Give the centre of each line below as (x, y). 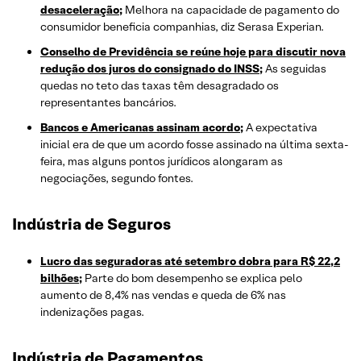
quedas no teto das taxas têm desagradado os (160, 86)
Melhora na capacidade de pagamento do (231, 10)
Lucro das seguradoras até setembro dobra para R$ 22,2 (190, 261)
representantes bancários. (108, 103)
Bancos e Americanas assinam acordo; (142, 128)
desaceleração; (81, 10)
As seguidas (295, 69)
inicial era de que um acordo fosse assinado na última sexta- (195, 145)
